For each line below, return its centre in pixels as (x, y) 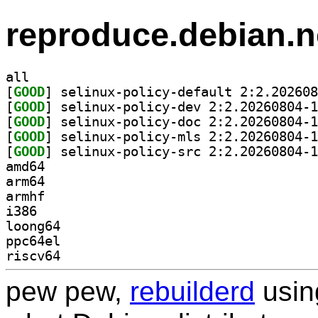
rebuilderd (192, 291)
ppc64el (33, 241)
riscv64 (33, 256)
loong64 (33, 226)
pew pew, (68, 291)
